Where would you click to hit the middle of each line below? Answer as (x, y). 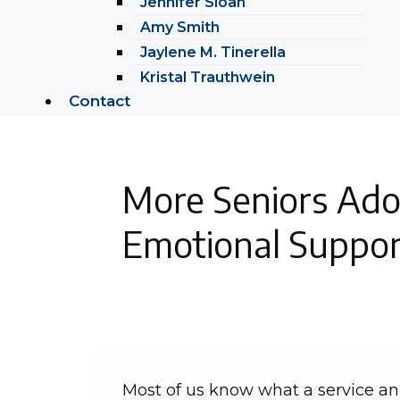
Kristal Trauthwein (208, 77)
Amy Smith (180, 27)
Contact (100, 101)
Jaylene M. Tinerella (213, 52)
